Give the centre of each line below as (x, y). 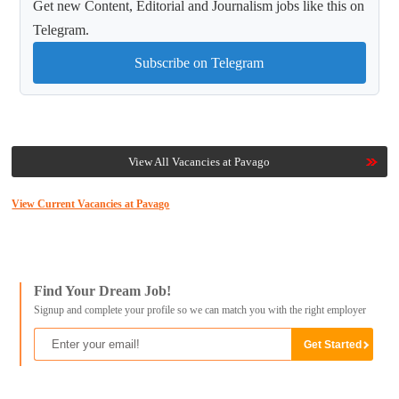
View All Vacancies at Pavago (199, 162)
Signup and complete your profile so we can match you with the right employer (199, 310)
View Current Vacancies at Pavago (91, 204)
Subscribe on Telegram (199, 63)
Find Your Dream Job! (102, 291)
